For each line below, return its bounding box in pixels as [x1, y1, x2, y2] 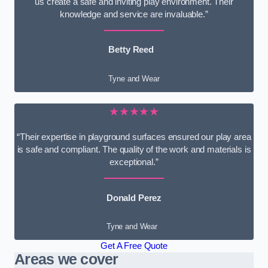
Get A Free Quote [100, 241, 167, 251]
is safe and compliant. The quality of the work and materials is [17, 145, 251, 155]
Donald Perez [106, 193, 162, 203]
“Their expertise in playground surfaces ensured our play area [17, 132, 251, 142]
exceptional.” [109, 157, 159, 167]
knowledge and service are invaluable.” [60, 10, 208, 20]
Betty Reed [108, 45, 154, 55]
